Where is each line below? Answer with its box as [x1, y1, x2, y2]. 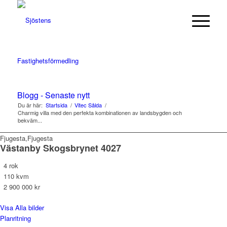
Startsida [45, 101, 67, 109]
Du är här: [17, 101, 43, 109]
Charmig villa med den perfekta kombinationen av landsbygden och [17, 108, 182, 117]
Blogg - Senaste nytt [17, 89, 90, 101]
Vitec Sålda [74, 101, 102, 109]
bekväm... [17, 116, 42, 124]
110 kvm [4, 171, 29, 181]
